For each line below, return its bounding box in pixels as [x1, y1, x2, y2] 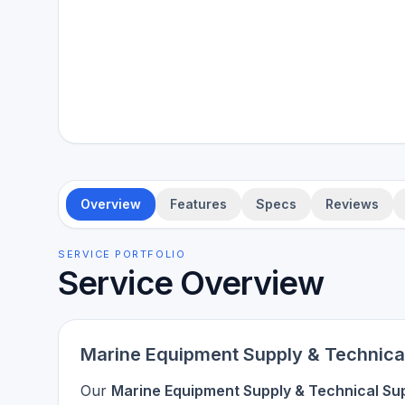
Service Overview [58, 263, 324, 303]
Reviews [325, 196, 379, 212]
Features [170, 196, 227, 212]
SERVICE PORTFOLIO [58, 248, 186, 260]
